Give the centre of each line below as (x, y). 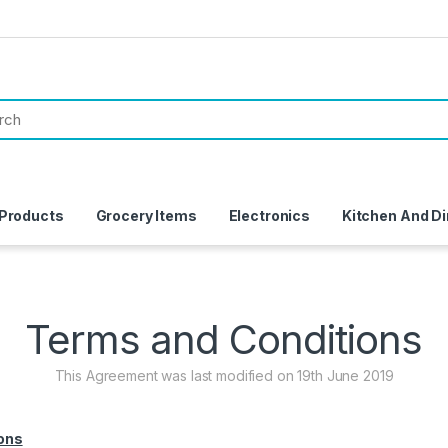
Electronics (269, 216)
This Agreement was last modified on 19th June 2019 (224, 376)
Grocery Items (146, 216)
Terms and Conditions (224, 340)
